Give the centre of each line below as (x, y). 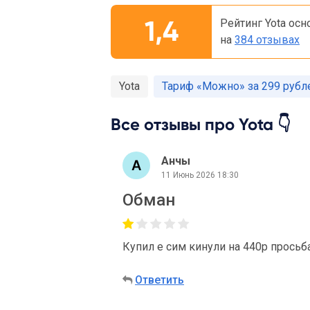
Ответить (159, 280)
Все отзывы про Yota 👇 (201, 124)
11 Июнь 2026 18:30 (200, 175)
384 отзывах (267, 40)
